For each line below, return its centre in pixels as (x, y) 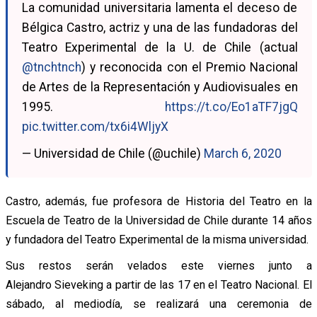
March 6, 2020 (242, 153)
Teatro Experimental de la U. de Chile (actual (160, 47)
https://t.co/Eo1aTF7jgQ (231, 106)
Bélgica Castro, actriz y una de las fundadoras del (160, 27)
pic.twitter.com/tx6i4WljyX (95, 126)
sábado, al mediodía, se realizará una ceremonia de (158, 304)
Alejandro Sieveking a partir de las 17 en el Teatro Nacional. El (158, 284)
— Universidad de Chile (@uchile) (113, 153)
